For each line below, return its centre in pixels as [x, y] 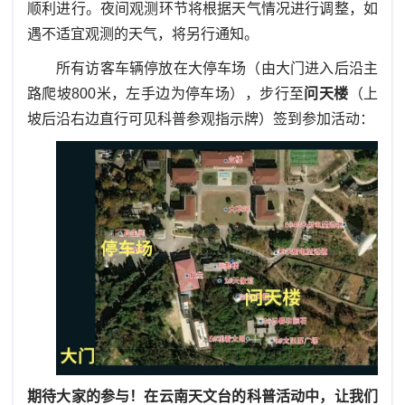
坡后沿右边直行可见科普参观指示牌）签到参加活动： [201, 119]
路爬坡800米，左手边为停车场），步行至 [166, 94]
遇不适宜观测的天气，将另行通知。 [143, 34]
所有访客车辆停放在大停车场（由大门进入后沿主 [217, 69]
